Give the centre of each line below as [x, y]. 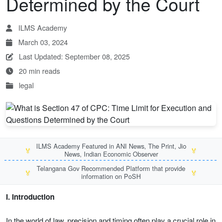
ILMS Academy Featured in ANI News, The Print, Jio [111, 146]
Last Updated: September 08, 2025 [73, 56]
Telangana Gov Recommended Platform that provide [111, 168]
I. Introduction [30, 197]
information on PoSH [111, 176]
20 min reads [38, 71]
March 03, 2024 [42, 42]
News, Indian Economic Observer [111, 154]
